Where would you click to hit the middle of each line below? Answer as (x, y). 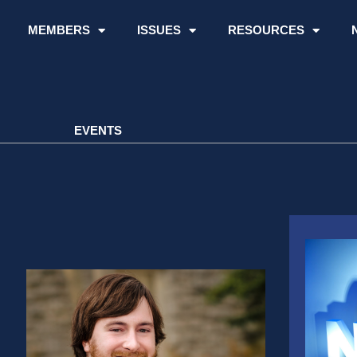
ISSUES (159, 30)
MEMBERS (59, 30)
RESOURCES (266, 30)
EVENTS (98, 131)
